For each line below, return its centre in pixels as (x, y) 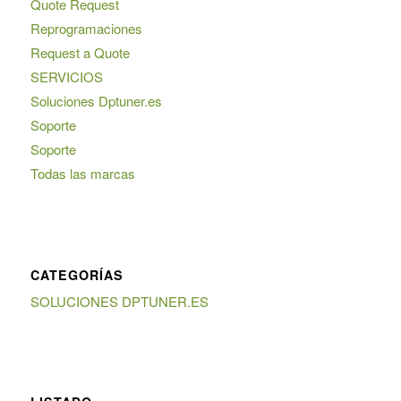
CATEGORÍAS (77, 274)
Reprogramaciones (86, 29)
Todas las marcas (82, 174)
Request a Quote (80, 53)
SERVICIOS (66, 77)
